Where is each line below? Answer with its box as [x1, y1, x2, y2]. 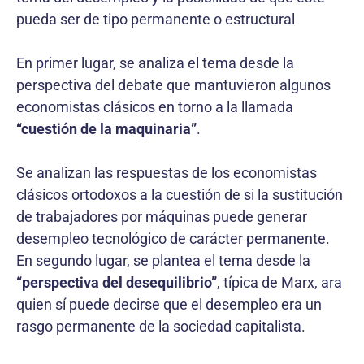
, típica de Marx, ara [217, 273, 342, 291]
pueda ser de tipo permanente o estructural [16, 10, 295, 28]
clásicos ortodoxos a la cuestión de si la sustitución [16, 185, 343, 203]
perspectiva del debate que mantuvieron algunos [16, 76, 331, 93]
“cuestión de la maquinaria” [16, 119, 197, 137]
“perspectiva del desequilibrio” [16, 273, 217, 291]
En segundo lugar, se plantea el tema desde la [16, 251, 310, 269]
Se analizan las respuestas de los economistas [16, 163, 317, 181]
